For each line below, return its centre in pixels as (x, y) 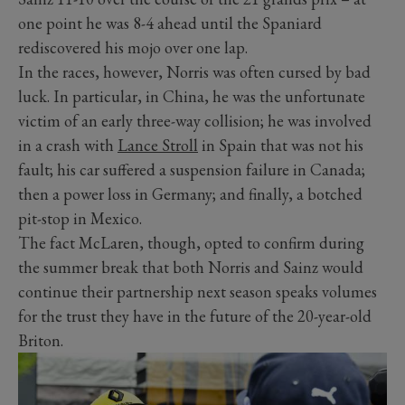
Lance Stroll (158, 146)
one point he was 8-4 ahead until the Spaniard (170, 24)
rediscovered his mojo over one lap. (133, 48)
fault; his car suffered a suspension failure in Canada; (192, 170)
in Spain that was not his (281, 146)
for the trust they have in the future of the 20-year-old (195, 316)
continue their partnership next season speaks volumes (198, 292)
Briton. (41, 341)
